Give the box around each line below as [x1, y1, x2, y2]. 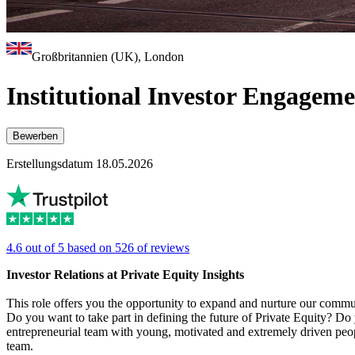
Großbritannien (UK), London [32, 50, 184, 64]
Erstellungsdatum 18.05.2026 [6, 157, 153, 171]
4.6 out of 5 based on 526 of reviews [6, 241, 189, 255]
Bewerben [13, 130, 58, 143]
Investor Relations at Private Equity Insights [6, 268, 244, 282]
